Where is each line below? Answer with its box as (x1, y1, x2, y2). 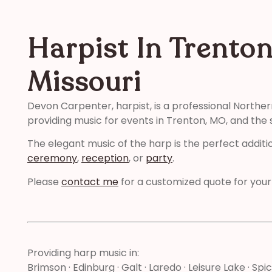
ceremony (27, 151, 77, 166)
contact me (61, 174, 118, 189)
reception (81, 151, 129, 166)
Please (27, 174, 61, 189)
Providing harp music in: (27, 245, 139, 260)
